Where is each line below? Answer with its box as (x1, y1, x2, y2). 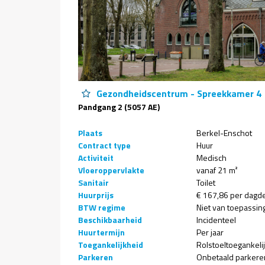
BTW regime (78, 201, 125, 214)
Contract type (78, 139, 131, 151)
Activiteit (78, 151, 114, 164)
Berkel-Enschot (196, 127, 252, 139)
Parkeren (78, 251, 113, 263)
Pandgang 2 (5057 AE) (78, 101, 160, 113)
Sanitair (78, 176, 109, 189)
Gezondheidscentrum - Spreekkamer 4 (94, 86, 261, 101)
